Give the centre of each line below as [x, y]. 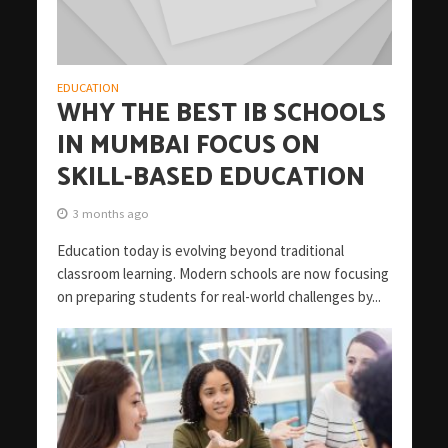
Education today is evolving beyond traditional [200, 251]
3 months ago [110, 214]
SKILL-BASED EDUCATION [210, 178]
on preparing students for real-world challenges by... [218, 297]
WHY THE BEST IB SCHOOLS [221, 114]
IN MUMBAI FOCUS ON [188, 146]
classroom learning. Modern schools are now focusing [222, 274]
